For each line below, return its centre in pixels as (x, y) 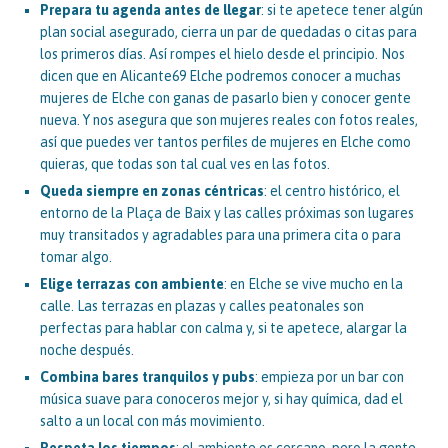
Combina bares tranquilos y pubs (147, 376)
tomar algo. (76, 256)
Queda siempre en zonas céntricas (152, 190)
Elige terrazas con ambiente (132, 283)
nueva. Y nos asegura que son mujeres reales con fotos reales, (229, 119)
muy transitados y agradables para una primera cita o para (220, 234)
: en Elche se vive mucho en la (313, 283)
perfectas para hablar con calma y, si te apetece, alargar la (223, 327)
